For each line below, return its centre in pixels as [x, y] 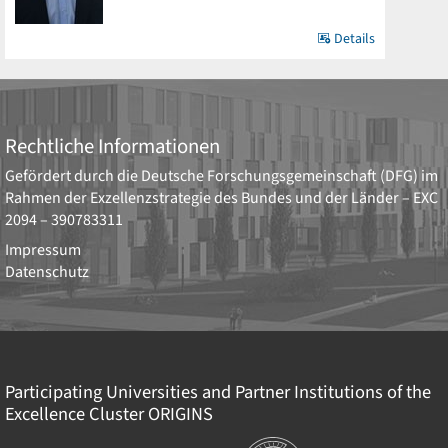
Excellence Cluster [76, 414]
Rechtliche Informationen [112, 146]
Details [353, 39]
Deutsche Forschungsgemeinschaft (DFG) [279, 176]
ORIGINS [180, 414]
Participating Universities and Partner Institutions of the [218, 392]
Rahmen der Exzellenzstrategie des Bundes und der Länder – [209, 198]
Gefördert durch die [73, 176]
